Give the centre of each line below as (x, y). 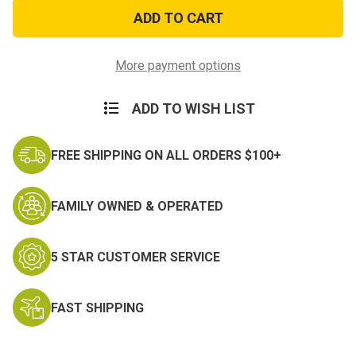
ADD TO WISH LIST (193, 109)
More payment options (178, 66)
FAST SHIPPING (97, 308)
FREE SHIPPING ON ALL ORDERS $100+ (166, 155)
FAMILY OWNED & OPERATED (137, 206)
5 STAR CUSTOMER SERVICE (135, 257)
